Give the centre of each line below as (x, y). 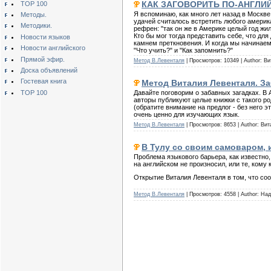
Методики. (36, 26)
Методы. (33, 15)
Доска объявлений (49, 70)
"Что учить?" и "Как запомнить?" (183, 50)
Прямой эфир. (42, 59)
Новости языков (45, 37)
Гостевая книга (43, 81)
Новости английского (53, 48)
